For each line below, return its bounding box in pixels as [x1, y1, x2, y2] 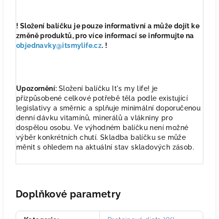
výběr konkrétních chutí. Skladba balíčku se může [16, 133, 186, 141]
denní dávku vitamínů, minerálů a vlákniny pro [16, 113, 173, 122]
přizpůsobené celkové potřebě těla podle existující [16, 94, 188, 102]
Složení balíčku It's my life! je [58, 84, 158, 92]
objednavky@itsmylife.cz [16, 41, 102, 49]
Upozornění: [16, 84, 59, 92]
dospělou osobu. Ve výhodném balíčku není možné [16, 123, 189, 131]
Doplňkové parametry [16, 188, 121, 200]
